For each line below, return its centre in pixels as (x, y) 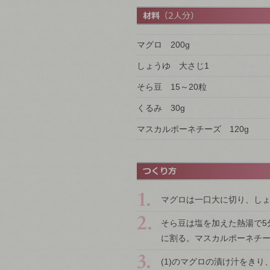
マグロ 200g (163, 45)
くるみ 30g (161, 108)
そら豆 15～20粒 (172, 87)
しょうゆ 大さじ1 (173, 66)
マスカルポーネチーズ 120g (193, 129)
